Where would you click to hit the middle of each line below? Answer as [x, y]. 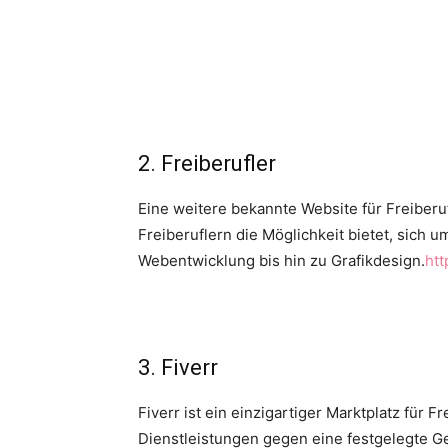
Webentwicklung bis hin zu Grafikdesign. [281, 260]
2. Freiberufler [207, 163]
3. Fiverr [178, 367]
